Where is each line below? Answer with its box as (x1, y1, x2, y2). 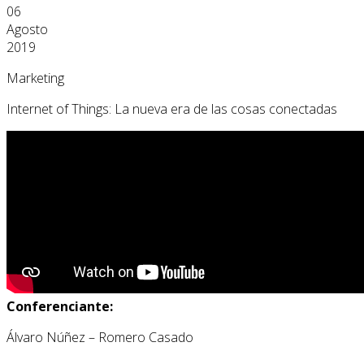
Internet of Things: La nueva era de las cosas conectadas (6, 99, 337, 118)
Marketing (6, 68, 64, 87)
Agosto (6, 19, 48, 38)
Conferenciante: (6, 297, 113, 315)
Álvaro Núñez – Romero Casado (6, 327, 193, 346)
